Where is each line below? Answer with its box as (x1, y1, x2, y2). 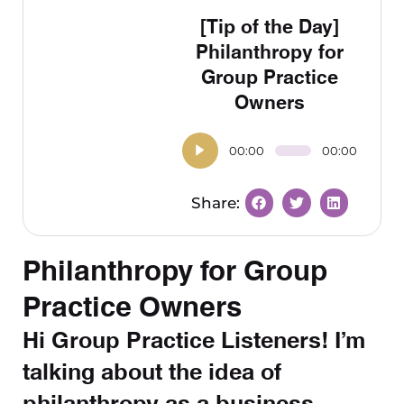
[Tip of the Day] (199, 11, 339, 39)
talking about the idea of (23, 353, 281, 385)
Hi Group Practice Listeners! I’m (23, 321, 365, 353)
